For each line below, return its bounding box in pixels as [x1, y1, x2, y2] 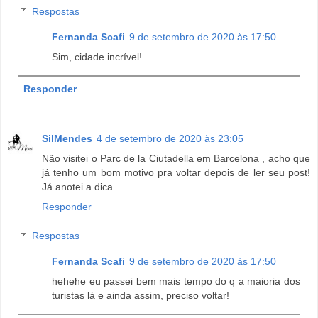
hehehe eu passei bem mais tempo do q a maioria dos [52, 275, 300, 287]
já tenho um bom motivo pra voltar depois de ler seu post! [42, 166, 310, 178]
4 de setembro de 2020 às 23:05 [97, 132, 243, 144]
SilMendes [42, 132, 92, 144]
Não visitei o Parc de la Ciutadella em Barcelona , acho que [42, 152, 310, 164]
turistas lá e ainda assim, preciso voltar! [52, 290, 230, 302]
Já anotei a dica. [42, 180, 116, 192]
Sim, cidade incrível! [52, 50, 143, 62]
